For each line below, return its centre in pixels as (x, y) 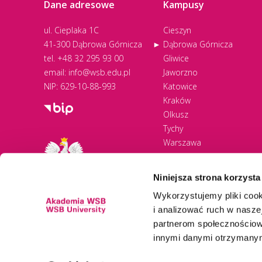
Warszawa (182, 143)
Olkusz (176, 115)
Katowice (180, 87)
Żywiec (175, 171)
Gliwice (176, 58)
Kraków (177, 101)
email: (56, 73)
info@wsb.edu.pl (99, 73)
